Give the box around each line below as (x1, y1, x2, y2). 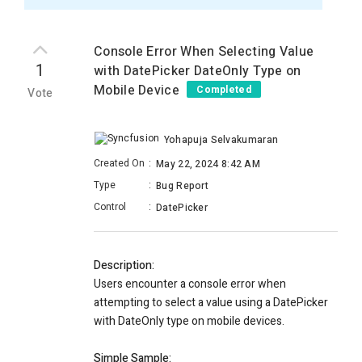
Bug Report (156, 179, 208, 194)
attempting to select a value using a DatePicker (94, 294, 328, 312)
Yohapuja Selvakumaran (163, 133, 279, 147)
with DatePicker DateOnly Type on (94, 61, 301, 81)
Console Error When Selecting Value (94, 42, 314, 61)
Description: (94, 257, 154, 275)
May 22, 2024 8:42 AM (156, 157, 260, 172)
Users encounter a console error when (94, 276, 286, 293)
